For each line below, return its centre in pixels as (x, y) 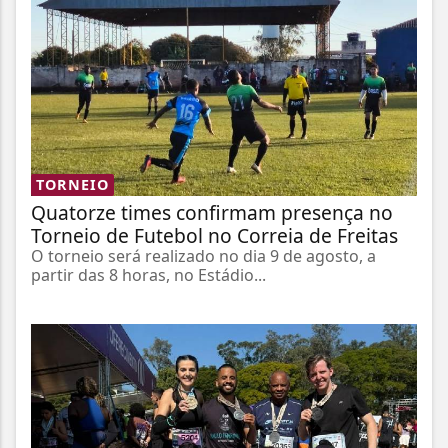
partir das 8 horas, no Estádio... (148, 275)
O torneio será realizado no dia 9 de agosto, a (203, 256)
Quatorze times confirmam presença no (212, 213)
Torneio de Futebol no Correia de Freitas (214, 236)
